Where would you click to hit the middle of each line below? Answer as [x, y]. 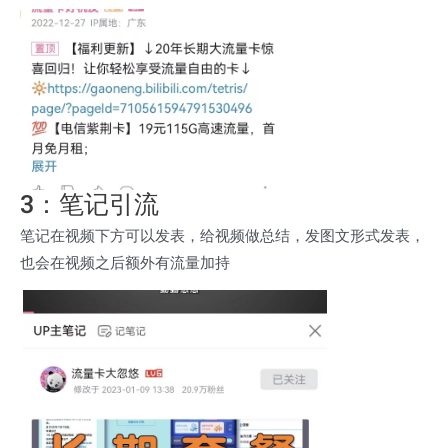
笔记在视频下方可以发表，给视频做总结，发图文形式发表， [222, 235]
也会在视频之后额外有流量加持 [125, 262]
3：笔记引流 [89, 205]
